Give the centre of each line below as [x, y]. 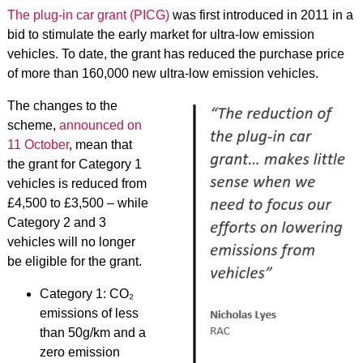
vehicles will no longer [71, 242]
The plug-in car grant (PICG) [88, 15]
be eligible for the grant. [74, 261]
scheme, [33, 125]
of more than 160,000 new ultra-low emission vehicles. [162, 73]
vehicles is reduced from [77, 184]
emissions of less [89, 313]
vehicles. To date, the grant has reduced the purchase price [175, 54]
